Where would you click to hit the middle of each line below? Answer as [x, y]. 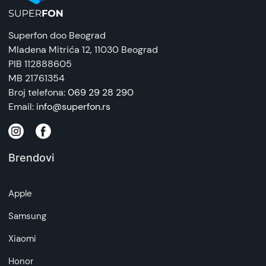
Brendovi [31, 158]
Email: [22, 107]
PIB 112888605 [40, 64]
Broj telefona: [38, 93]
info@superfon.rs [73, 107]
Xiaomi [22, 239]
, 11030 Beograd [124, 50]
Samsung [27, 216]
